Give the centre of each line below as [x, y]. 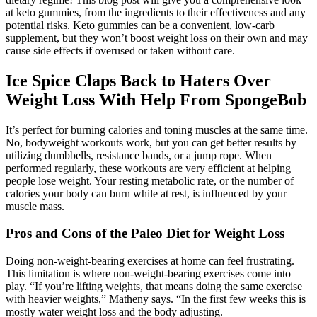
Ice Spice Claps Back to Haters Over [138, 80]
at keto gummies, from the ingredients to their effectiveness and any [156, 12]
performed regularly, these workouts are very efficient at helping [148, 168]
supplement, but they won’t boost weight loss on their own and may [157, 38]
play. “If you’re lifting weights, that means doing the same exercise [154, 286]
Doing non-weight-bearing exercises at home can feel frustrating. [150, 260]
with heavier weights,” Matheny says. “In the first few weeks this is [156, 299]
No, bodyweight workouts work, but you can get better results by [151, 142]
